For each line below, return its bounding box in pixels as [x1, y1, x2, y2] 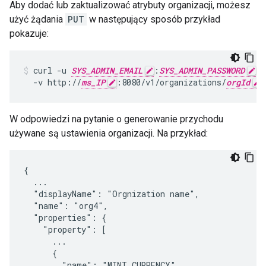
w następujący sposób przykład [87, 13, 220, 25]
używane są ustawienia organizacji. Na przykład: [9, 127, 208, 139]
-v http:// [24, 76, 81, 88]
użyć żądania [9, 13, 65, 25]
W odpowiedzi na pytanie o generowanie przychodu [9, 113, 223, 125]
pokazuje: [9, 27, 49, 39]
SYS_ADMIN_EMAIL [71, 64, 142, 76]
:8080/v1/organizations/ [116, 76, 226, 88]
